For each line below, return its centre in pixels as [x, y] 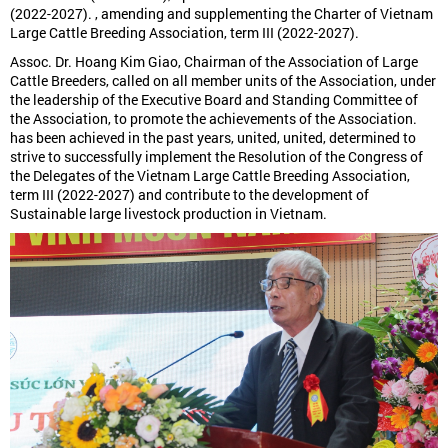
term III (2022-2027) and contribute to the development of [189, 195]
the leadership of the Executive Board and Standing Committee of [214, 100]
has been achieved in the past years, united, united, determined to [213, 138]
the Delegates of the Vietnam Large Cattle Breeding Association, [210, 176]
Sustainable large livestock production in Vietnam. [168, 214]
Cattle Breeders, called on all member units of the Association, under [223, 81]
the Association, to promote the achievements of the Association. [213, 119]
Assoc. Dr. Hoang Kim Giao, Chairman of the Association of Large [214, 62]
